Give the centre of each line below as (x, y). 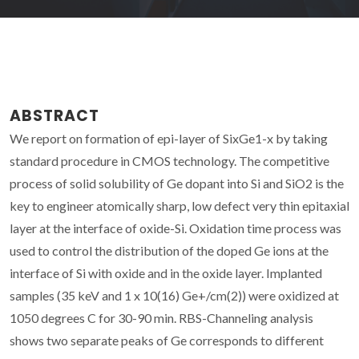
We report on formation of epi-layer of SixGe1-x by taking (169, 138)
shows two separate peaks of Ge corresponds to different (167, 340)
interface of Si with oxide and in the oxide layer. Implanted (166, 272)
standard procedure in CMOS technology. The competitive (169, 160)
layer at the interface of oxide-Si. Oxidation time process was (175, 228)
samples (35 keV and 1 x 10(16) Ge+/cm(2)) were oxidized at (174, 295)
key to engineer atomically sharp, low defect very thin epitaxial (179, 205)
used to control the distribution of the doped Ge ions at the (169, 250)
